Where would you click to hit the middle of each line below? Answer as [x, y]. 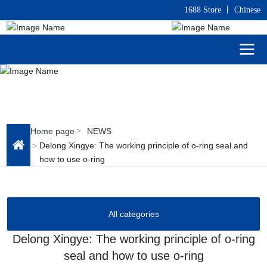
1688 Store [202, 10]
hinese [250, 10]
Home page [53, 131]
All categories [133, 214]
